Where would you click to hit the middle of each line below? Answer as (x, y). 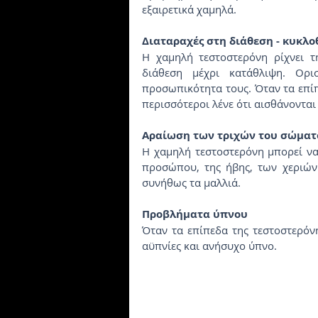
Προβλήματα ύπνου (195, 214)
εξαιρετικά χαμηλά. (189, 10)
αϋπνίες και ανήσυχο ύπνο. (209, 246)
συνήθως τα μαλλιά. (191, 183)
